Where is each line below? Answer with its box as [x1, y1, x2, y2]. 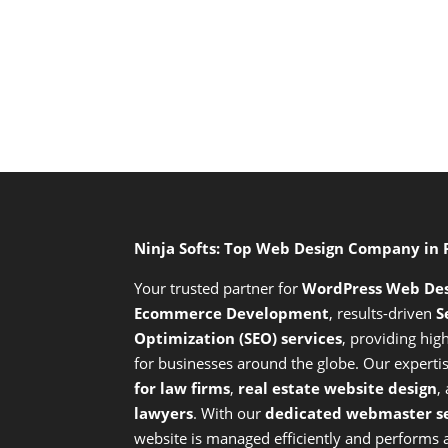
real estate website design [238, 378, 438, 399]
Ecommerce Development [134, 303, 330, 324]
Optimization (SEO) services [134, 328, 343, 349]
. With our [193, 403, 266, 424]
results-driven [337, 303, 437, 324]
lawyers [134, 403, 194, 424]
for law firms [134, 378, 231, 399]
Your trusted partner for [134, 278, 299, 299]
